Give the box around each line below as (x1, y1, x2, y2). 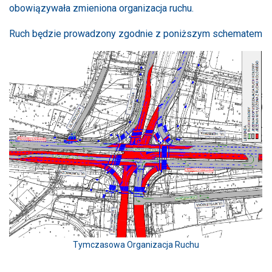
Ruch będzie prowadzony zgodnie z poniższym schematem (9, 27, 262, 39)
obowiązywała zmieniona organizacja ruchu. (9, 2, 194, 14)
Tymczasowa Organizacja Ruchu (73, 239, 199, 250)
